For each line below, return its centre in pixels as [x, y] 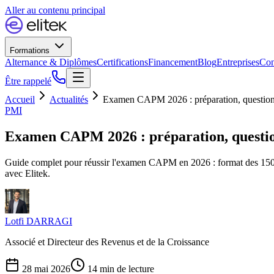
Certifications [122, 62]
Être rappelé [28, 81]
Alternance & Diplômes [51, 62]
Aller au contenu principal [55, 10]
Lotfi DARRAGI [39, 221]
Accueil [20, 99]
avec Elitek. [28, 173]
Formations [31, 50]
